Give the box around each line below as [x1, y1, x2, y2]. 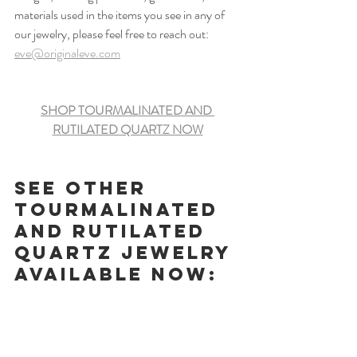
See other [14, 176, 155, 199]
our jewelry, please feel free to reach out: [14, 24, 211, 43]
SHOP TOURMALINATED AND [41, 100, 214, 120]
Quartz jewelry [14, 241, 239, 264]
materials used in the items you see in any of [14, 5, 227, 24]
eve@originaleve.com [14, 43, 120, 62]
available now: [14, 262, 218, 285]
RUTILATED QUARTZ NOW [52, 120, 203, 139]
